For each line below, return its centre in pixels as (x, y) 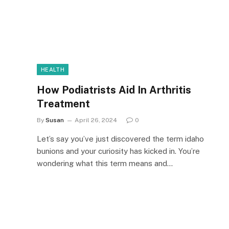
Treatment (63, 104)
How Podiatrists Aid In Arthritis (114, 90)
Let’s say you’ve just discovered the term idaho (120, 139)
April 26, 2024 (96, 120)
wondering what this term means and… (105, 163)
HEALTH (53, 69)
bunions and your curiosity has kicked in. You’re (118, 151)
